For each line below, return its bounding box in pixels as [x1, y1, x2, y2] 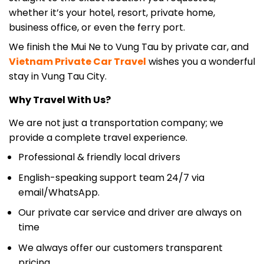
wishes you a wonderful [146, 38, 255, 52]
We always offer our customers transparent [18, 224, 223, 238]
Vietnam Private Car [9, 38, 112, 52]
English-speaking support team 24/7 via [18, 154, 204, 168]
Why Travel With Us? [9, 76, 111, 90]
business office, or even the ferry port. [9, 4, 185, 18]
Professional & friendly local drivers [18, 133, 180, 147]
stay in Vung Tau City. [9, 52, 107, 67]
